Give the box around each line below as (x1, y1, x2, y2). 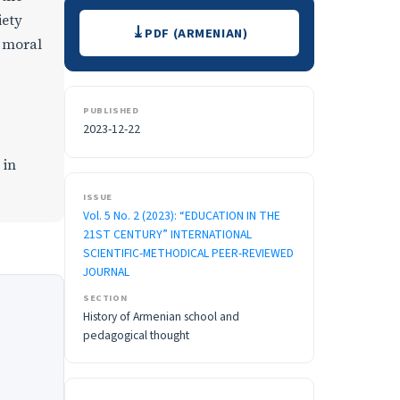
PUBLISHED (83, 104, 139, 118)
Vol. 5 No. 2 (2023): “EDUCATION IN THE (83, 207, 280, 225)
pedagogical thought (83, 327, 189, 345)
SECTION (83, 291, 128, 305)
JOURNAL (83, 263, 129, 281)
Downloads (79, 7, 184, 39)
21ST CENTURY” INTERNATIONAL (83, 226, 252, 244)
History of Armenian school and (83, 308, 239, 326)
